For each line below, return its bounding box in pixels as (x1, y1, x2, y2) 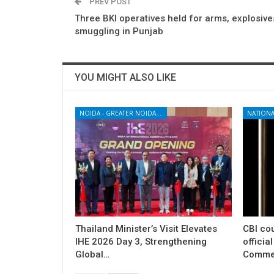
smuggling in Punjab (75, 25, 163, 37)
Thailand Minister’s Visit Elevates (75, 223, 217, 234)
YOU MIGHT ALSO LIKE (75, 71, 176, 83)
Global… (75, 248, 109, 260)
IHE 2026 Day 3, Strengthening (75, 235, 207, 247)
